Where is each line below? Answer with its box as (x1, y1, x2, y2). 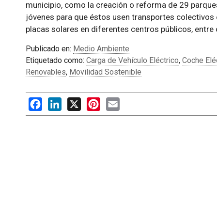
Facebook (42, 97, 76, 107)
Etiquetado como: (25, 56, 86, 65)
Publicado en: (25, 44, 73, 53)
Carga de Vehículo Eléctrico (86, 56, 179, 65)
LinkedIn (61, 97, 91, 107)
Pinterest (100, 97, 132, 107)
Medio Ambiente (73, 44, 129, 53)
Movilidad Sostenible (69, 67, 141, 77)
